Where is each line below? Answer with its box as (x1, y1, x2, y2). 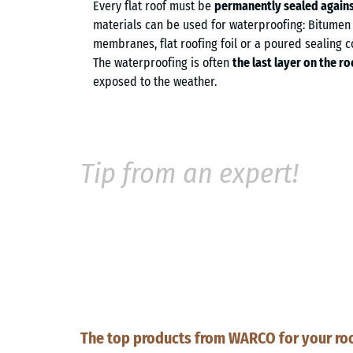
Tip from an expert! (80, 155, 299, 191)
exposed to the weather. (93, 73, 217, 89)
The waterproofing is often (93, 54, 232, 70)
